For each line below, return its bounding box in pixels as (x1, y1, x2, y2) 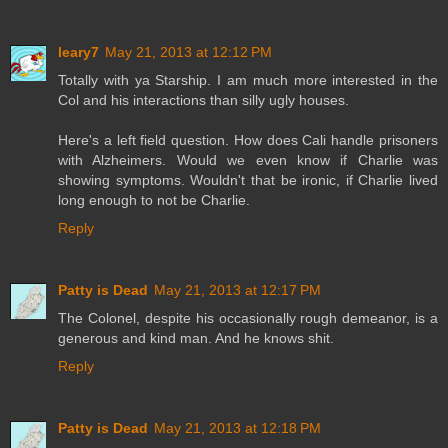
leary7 (58, 43, 99, 60)
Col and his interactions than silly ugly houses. (58, 91, 349, 108)
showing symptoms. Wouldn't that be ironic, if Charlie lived (58, 171, 438, 188)
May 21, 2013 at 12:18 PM (154, 419, 321, 436)
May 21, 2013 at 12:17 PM (154, 281, 321, 298)
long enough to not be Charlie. (58, 191, 250, 208)
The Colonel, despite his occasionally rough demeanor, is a (58, 309, 438, 326)
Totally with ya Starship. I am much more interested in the (58, 71, 438, 88)
